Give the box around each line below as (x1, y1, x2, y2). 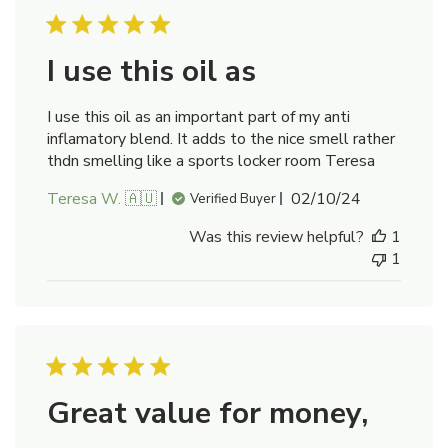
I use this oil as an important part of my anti (47, 105, 350, 128)
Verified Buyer (190, 189, 276, 208)
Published (325, 186, 395, 209)
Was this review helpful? (189, 225, 364, 248)
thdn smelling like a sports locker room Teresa (47, 149, 375, 172)
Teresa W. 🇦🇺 (47, 187, 157, 210)
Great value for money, (47, 392, 368, 434)
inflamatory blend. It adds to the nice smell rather (47, 127, 395, 150)
